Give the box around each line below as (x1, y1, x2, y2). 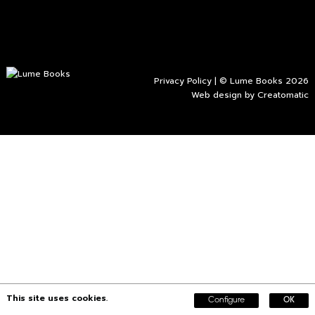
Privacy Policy (154, 75, 212, 87)
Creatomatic (257, 89, 309, 101)
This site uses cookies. (6, 292, 108, 304)
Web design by (191, 89, 258, 101)
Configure (208, 297, 245, 304)
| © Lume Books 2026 (212, 75, 309, 87)
